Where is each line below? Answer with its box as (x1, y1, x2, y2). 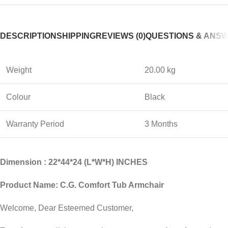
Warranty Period (6, 120, 64, 129)
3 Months (145, 120, 178, 129)
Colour (6, 93, 31, 102)
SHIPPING (56, 32, 96, 41)
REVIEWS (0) (96, 32, 146, 41)
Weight (6, 66, 32, 75)
